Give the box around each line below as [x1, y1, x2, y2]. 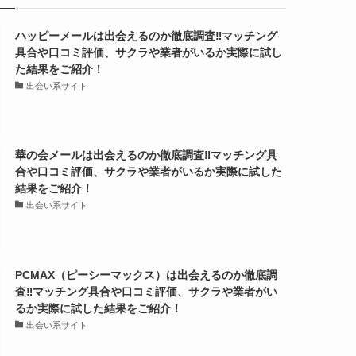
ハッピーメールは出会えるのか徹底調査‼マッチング [15, 29, 278, 42]
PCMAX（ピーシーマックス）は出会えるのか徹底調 [15, 268, 278, 281]
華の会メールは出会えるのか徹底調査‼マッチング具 [15, 149, 278, 162]
